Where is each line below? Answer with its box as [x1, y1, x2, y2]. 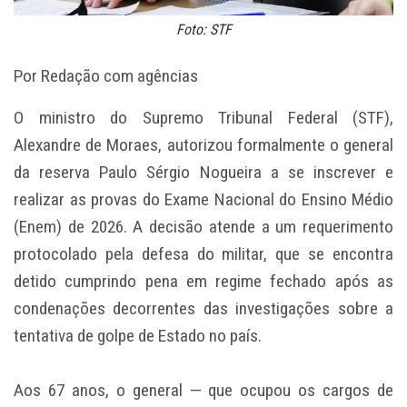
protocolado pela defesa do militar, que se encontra [14, 243, 393, 265]
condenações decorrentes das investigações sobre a [14, 298, 393, 320]
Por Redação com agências [14, 65, 202, 87]
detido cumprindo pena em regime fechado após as [14, 271, 393, 293]
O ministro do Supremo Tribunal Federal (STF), [14, 107, 393, 129]
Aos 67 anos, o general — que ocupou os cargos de [14, 380, 393, 402]
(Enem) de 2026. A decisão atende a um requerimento [14, 216, 393, 238]
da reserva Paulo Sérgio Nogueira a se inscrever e [14, 162, 393, 184]
